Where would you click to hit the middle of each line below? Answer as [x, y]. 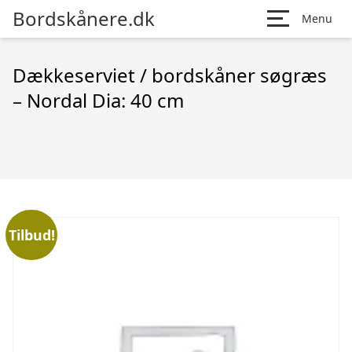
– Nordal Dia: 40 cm [98, 100]
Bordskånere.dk [84, 18]
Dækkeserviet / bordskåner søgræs [170, 75]
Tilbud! [31, 235]
